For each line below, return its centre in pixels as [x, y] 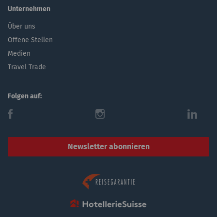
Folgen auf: [25, 96]
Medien [19, 54]
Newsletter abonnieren [108, 147]
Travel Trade [27, 67]
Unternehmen [29, 9]
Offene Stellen [30, 40]
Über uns [22, 26]
